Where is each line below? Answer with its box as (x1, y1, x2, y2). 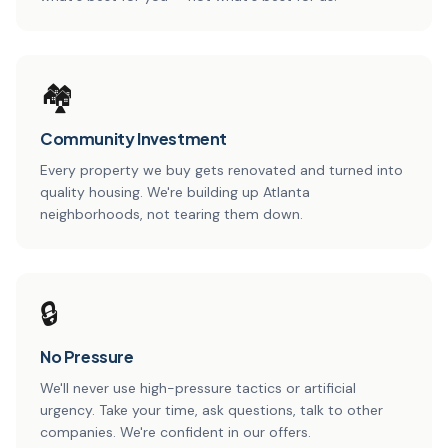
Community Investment (40, 127, 227, 149)
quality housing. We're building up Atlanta (40, 182, 310, 201)
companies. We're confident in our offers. (40, 422, 311, 441)
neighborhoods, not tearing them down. (40, 204, 303, 223)
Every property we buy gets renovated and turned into (40, 160, 403, 179)
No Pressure (40, 345, 134, 367)
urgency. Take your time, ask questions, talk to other (40, 400, 383, 419)
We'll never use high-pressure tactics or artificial (40, 378, 356, 397)
